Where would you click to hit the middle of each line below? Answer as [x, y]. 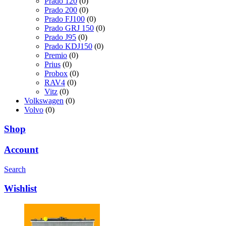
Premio [56, 55]
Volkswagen [44, 100]
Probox [56, 73]
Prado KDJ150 [68, 46]
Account [21, 150]
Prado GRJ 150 [69, 28]
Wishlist [20, 189]
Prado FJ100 [65, 19]
